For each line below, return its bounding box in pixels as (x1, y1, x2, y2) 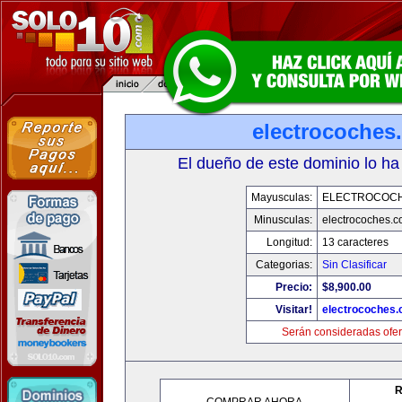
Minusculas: (253, 214, 312, 226)
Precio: (275, 281, 312, 293)
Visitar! (275, 303, 312, 316)
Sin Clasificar (321, 258, 387, 271)
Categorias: (255, 258, 312, 271)
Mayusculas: (250, 191, 312, 204)
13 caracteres (321, 236, 389, 249)
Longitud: (266, 236, 312, 249)
